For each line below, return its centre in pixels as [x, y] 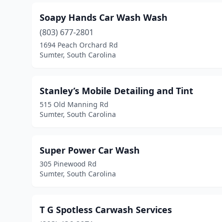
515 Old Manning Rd [74, 104]
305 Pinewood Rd [68, 164]
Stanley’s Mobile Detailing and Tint [116, 91]
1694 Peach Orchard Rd [79, 45]
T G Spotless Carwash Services [106, 210]
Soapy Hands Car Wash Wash [104, 17]
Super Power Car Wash [90, 150]
